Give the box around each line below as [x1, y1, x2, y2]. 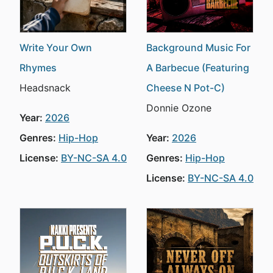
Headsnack [19, 82, 71, 94]
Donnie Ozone [146, 102, 211, 114]
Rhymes [19, 62, 57, 74]
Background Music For [146, 41, 250, 54]
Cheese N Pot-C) [146, 82, 225, 94]
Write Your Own [19, 41, 92, 54]
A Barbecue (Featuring [146, 62, 249, 74]
